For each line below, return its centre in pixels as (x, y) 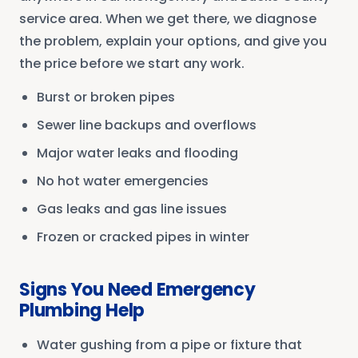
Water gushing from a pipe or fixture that (169, 344)
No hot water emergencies (123, 181)
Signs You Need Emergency (137, 289)
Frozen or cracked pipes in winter (143, 237)
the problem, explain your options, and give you (173, 41)
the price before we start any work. (132, 63)
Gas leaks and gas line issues (132, 209)
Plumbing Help (82, 310)
